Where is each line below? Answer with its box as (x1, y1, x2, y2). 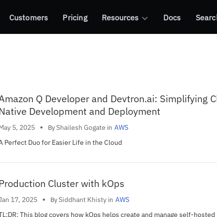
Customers (9, 13, 48, 22)
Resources (101, 13, 139, 22)
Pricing (62, 13, 87, 22)
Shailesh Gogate (56, 123, 106, 132)
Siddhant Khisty (59, 195, 107, 204)
